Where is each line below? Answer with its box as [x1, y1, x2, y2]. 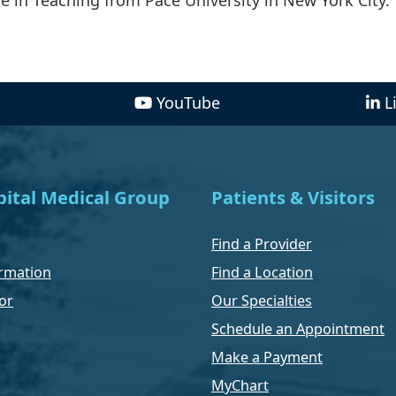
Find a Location [211, 262, 313, 282]
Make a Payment [211, 346, 323, 367]
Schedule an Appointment [211, 318, 385, 339]
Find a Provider [211, 233, 312, 254]
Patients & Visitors [211, 184, 375, 209]
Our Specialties [211, 290, 312, 310]
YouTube [156, 91, 220, 113]
